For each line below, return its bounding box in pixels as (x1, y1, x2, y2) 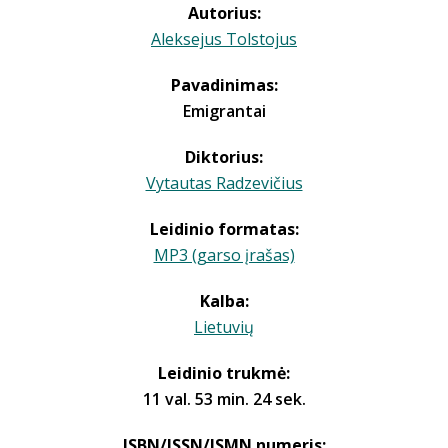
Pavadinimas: (170, 74, 278, 96)
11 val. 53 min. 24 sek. (142, 388, 306, 410)
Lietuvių (194, 316, 254, 338)
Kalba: (199, 290, 249, 312)
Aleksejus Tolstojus (151, 28, 297, 50)
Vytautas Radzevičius (145, 172, 303, 194)
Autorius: (187, 2, 261, 24)
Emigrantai (182, 100, 266, 122)
